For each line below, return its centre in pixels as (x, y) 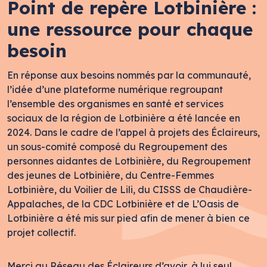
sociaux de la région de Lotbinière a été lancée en (124, 118)
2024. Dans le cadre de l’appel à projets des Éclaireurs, (133, 132)
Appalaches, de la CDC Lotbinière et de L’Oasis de (123, 204)
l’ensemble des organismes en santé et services (116, 103)
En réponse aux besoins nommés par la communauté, (129, 75)
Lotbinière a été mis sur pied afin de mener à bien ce (128, 218)
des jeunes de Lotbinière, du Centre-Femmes (111, 175)
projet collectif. (42, 232)
